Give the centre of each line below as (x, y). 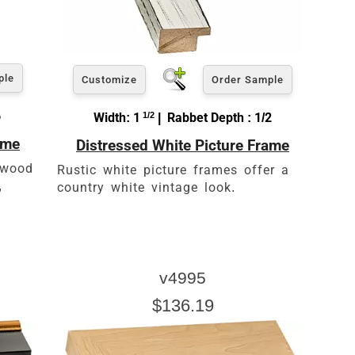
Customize (109, 79)
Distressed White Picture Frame (183, 145)
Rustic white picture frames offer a (173, 170)
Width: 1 (117, 117)
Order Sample (248, 79)
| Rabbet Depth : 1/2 (213, 117)
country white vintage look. (146, 187)
